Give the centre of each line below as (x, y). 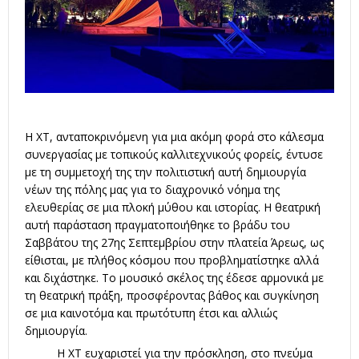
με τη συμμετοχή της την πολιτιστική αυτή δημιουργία (165, 171)
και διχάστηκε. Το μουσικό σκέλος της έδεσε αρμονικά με (174, 277)
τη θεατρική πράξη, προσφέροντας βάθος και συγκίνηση (172, 295)
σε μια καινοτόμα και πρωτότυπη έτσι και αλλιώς (151, 313)
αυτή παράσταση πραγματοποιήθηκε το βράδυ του (157, 224)
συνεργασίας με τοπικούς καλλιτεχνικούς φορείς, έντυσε (174, 154)
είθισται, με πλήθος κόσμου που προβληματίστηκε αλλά (172, 260)
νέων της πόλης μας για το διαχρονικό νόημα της (152, 189)
